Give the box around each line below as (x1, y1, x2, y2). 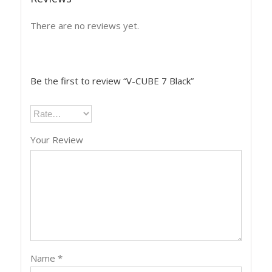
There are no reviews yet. (30, 19, 140, 32)
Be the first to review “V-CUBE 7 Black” (30, 74, 194, 87)
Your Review (30, 134, 84, 146)
